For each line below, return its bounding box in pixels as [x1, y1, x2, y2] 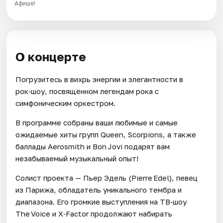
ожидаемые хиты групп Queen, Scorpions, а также [15, 130, 197, 139]
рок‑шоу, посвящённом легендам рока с [15, 87, 159, 96]
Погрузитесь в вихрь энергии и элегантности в [15, 75, 184, 84]
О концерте [15, 49, 87, 64]
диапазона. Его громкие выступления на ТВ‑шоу [15, 197, 187, 207]
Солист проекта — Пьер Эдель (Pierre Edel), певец [15, 173, 198, 183]
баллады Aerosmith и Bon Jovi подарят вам [15, 142, 170, 151]
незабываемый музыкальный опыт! [15, 154, 139, 163]
